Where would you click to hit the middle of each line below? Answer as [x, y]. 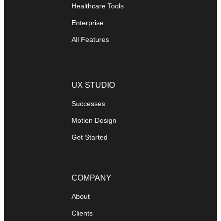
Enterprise [88, 23]
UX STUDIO [93, 85]
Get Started [90, 137]
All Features [90, 40]
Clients [82, 213]
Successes [88, 104]
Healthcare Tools [98, 6]
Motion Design [94, 121]
